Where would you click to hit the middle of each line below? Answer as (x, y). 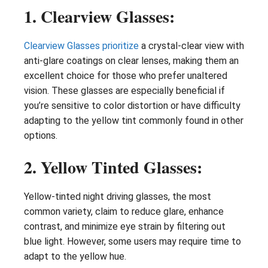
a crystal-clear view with (191, 45)
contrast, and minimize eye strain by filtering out (125, 226)
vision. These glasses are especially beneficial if (124, 90)
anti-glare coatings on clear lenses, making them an (131, 60)
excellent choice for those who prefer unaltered (126, 75)
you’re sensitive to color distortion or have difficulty (132, 105)
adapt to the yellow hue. (75, 256)
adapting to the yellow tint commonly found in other (134, 120)
